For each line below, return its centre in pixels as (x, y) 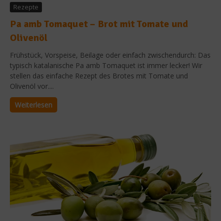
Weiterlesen (34, 105)
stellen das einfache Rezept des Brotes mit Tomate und (99, 75)
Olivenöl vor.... (32, 86)
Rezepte (26, 7)
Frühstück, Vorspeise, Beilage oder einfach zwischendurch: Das (110, 55)
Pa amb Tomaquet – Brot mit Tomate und (99, 24)
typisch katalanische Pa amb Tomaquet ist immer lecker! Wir (106, 65)
